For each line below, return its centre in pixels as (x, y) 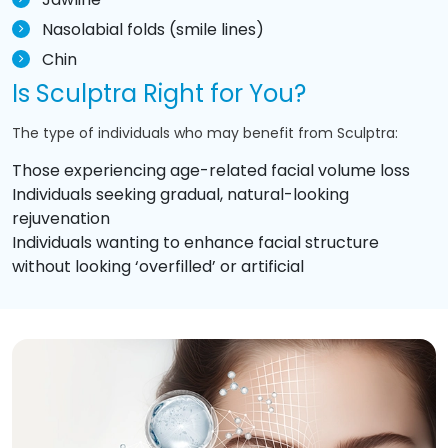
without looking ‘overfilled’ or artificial (158, 266)
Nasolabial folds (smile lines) (153, 29)
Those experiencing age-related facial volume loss (211, 170)
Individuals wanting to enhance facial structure (195, 242)
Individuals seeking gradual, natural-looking (180, 194)
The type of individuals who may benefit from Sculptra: (205, 132)
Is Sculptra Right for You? (159, 93)
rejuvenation (61, 218)
